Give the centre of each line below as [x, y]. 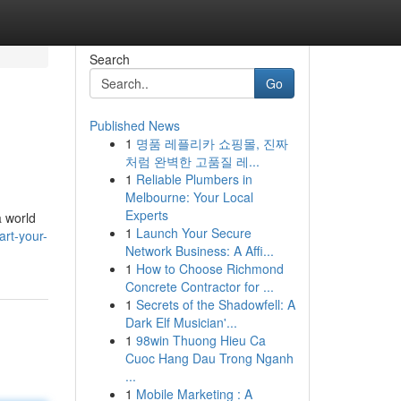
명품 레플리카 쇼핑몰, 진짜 [212, 143]
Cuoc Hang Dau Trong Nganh [209, 358]
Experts [146, 215]
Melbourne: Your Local [189, 197]
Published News [134, 125]
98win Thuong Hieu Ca [200, 340]
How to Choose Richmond [209, 269]
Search [109, 59]
